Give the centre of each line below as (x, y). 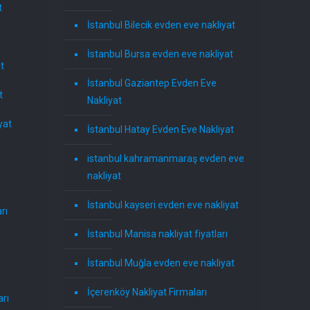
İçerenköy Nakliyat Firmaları (147, 292)
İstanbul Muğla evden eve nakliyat (161, 263)
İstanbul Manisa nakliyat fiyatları (158, 234)
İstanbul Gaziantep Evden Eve (152, 83)
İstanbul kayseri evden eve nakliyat (163, 205)
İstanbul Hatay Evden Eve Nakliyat (161, 130)
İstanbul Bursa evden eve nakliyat (161, 54)
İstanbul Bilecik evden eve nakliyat (162, 25)
